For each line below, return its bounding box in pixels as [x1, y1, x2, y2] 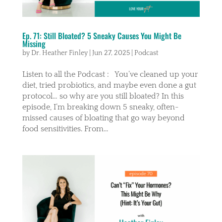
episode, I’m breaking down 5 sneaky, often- [22, 102, 179, 111]
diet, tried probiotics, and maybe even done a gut [22, 80, 196, 90]
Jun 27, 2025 [92, 49, 130, 57]
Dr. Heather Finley [31, 49, 88, 57]
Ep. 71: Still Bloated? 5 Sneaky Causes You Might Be [22, 29, 181, 42]
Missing [22, 37, 46, 50]
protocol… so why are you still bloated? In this [22, 91, 184, 101]
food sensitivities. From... [22, 124, 108, 133]
